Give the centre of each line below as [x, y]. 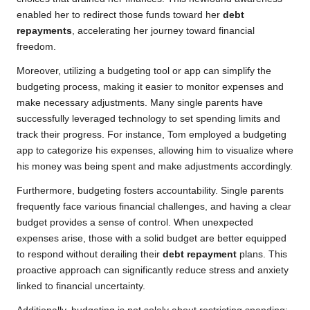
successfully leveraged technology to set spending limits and [148, 119]
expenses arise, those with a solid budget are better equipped [152, 239]
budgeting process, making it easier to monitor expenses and [150, 87]
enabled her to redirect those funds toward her [120, 15]
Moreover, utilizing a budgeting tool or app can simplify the [144, 71]
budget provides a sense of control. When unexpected [135, 223]
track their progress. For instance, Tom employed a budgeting [152, 135]
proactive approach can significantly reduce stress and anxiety [153, 271]
